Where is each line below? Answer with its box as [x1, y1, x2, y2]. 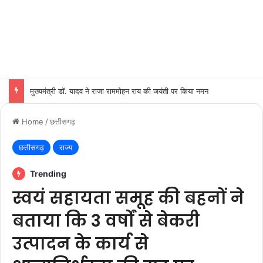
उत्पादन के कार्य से [12, 232, 149, 255]
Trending [28, 168, 66, 178]
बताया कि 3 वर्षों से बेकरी [12, 210, 200, 232]
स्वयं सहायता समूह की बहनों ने [12, 187, 244, 210]
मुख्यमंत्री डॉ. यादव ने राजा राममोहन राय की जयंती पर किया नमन [30, 86, 208, 96]
